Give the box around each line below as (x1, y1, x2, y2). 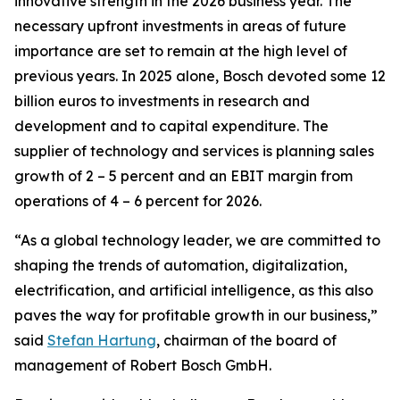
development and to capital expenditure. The (14, 117, 329, 135)
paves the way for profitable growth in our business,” (14, 306, 378, 324)
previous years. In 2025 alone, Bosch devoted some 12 (14, 67, 386, 85)
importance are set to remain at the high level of (14, 42, 347, 60)
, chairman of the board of (156, 331, 337, 349)
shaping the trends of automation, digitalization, (14, 256, 347, 274)
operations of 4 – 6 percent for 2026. (14, 192, 262, 210)
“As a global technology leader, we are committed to (14, 231, 380, 249)
